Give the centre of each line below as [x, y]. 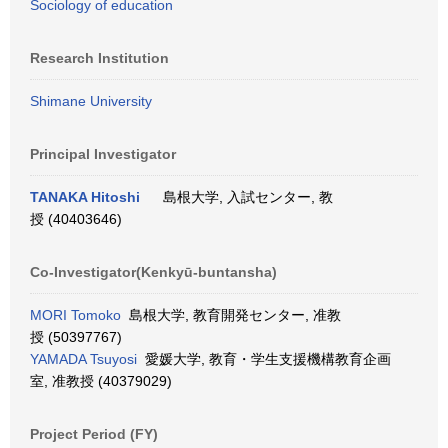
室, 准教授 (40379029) [101, 381]
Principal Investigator [103, 154]
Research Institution [99, 58]
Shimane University [91, 101]
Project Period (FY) [94, 434]
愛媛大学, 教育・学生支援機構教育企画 [264, 359]
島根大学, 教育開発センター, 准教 [231, 315]
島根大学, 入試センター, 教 [244, 197]
